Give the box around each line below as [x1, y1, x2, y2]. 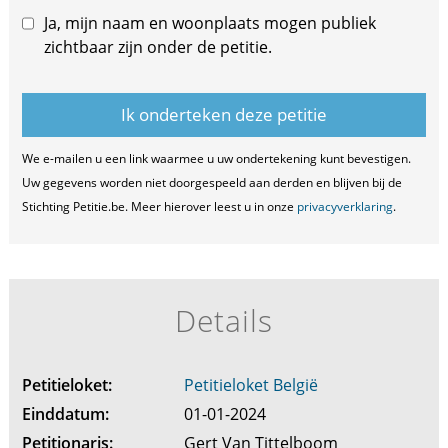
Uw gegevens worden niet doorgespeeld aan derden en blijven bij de [21, 173, 402, 191]
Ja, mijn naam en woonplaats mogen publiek [43, 11, 376, 34]
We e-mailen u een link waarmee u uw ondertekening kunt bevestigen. [21, 149, 411, 167]
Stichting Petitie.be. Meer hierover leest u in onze [21, 197, 297, 215]
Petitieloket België [183, 373, 318, 396]
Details [174, 299, 274, 341]
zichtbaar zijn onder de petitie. [43, 35, 272, 58]
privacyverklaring [296, 197, 393, 215]
